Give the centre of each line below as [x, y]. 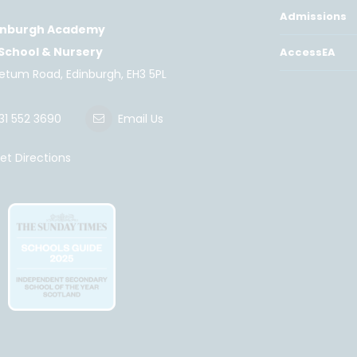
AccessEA [308, 52]
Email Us [141, 119]
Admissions [313, 16]
